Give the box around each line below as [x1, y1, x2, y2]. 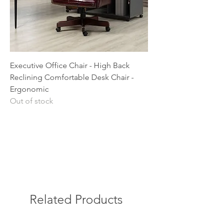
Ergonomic [10, 84, 49, 94]
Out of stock [10, 96, 53, 106]
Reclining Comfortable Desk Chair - [10, 73, 134, 82]
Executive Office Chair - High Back [10, 61, 130, 70]
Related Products [30, 192, 123, 207]
